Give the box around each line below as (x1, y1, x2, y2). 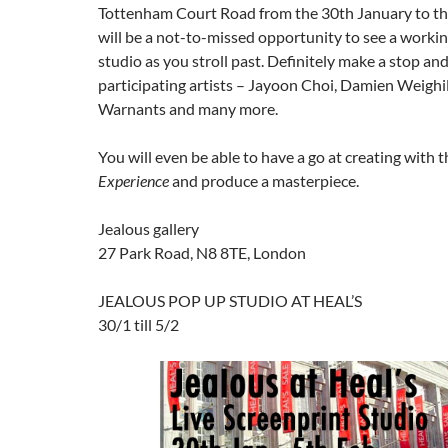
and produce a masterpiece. (169, 171, 359, 190)
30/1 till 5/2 (98, 315, 179, 334)
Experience (98, 171, 169, 190)
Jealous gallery (98, 219, 199, 238)
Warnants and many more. (98, 99, 278, 118)
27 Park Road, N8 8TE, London (98, 243, 306, 262)
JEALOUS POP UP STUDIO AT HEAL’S (98, 291, 362, 310)
